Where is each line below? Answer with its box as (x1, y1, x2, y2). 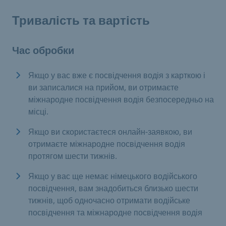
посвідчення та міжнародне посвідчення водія (28, 207, 202, 218)
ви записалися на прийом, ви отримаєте (28, 82, 179, 93)
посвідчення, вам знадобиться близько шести (28, 183, 198, 194)
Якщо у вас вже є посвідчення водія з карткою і (28, 70, 205, 81)
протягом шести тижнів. (28, 150, 117, 161)
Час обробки (12, 44, 74, 56)
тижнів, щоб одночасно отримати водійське (28, 195, 190, 206)
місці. (28, 106, 48, 117)
